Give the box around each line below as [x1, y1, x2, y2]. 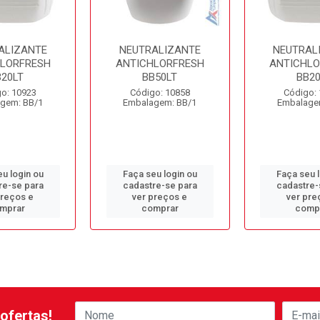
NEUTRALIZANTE [119, 44, 201, 56]
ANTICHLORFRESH [115, 57, 204, 70]
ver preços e [132, 191, 188, 202]
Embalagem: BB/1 [123, 97, 197, 108]
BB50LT [142, 71, 178, 84]
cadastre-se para [122, 180, 197, 191]
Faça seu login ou [122, 169, 197, 179]
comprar [141, 203, 179, 214]
